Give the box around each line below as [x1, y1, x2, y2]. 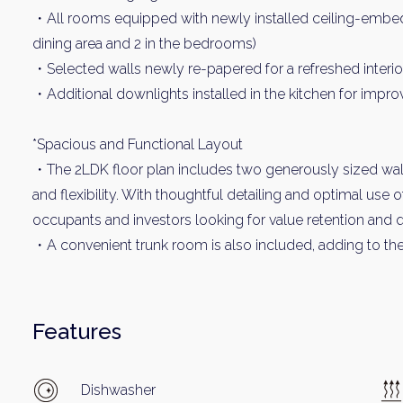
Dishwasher [81, 381, 156, 399]
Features [32, 318, 121, 345]
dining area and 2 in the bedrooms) [32, 35, 256, 52]
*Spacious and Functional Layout [32, 136, 243, 153]
